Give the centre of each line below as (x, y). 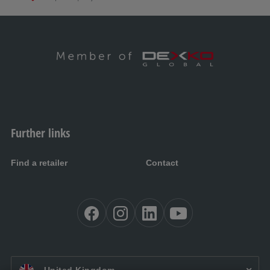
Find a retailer (39, 163)
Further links (40, 133)
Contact (162, 163)
